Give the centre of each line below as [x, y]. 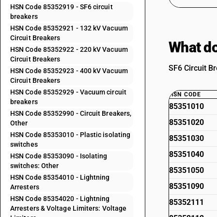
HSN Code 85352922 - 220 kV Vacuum [69, 49]
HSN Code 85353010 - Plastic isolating [70, 135]
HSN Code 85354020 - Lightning [60, 199]
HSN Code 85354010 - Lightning [60, 177]
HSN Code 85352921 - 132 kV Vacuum [69, 28]
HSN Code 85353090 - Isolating [59, 156]
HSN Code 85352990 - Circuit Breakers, [71, 113]
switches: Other [35, 166]
